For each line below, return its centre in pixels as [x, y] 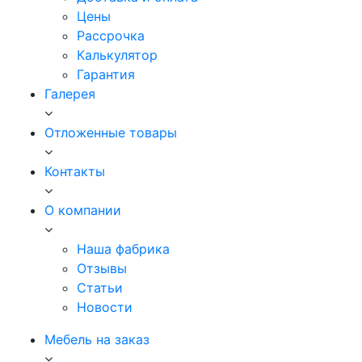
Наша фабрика [123, 249]
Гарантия [106, 74]
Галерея [70, 94]
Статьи [100, 288]
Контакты [75, 171]
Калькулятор [117, 55]
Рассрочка [111, 36]
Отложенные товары [111, 133]
